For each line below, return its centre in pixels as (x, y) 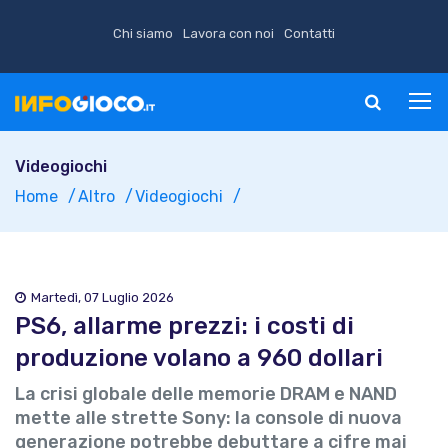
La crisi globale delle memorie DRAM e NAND (206, 394)
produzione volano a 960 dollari (199, 358)
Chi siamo (143, 33)
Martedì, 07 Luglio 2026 (102, 297)
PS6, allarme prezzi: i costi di (184, 326)
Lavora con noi (228, 33)
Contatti (309, 33)
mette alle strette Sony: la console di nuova (208, 418)
